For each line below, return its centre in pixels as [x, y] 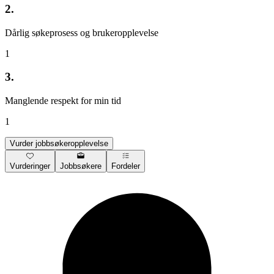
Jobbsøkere [81, 166]
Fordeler [126, 166]
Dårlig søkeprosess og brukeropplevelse [82, 32]
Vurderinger [30, 166]
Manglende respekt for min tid [63, 101]
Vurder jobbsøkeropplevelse [59, 144]
